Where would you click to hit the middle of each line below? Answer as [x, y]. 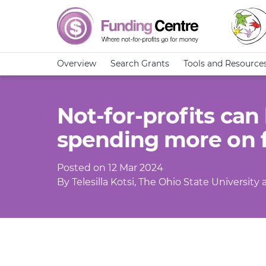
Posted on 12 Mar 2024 [110, 168]
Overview [77, 64]
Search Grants [140, 64]
